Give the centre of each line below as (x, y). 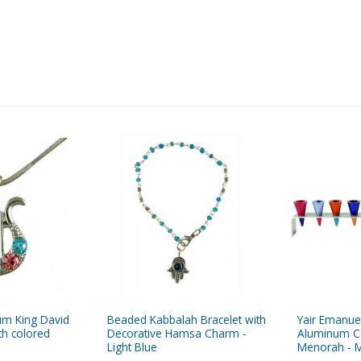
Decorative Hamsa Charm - (177, 334)
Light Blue (132, 347)
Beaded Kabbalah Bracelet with (187, 320)
